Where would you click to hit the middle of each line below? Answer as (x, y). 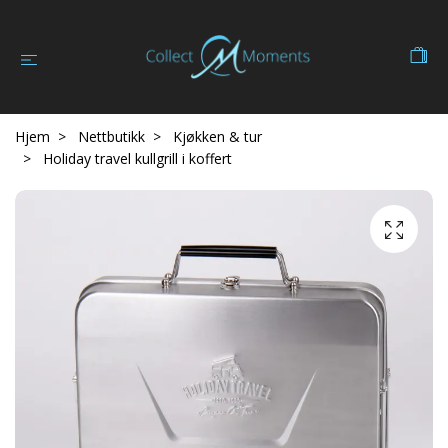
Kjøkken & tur (217, 136)
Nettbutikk (111, 136)
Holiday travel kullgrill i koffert (135, 158)
